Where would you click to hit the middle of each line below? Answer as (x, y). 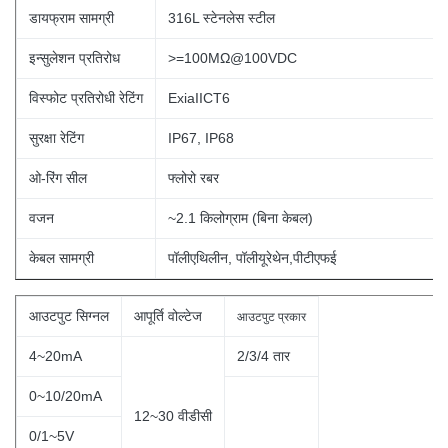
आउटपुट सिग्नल (69, 316)
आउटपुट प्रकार (271, 317)
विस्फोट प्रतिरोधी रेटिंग (86, 98)
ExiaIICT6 (199, 98)
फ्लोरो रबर (193, 178)
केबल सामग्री (61, 258)
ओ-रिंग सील (58, 178)
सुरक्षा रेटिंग (56, 138)
